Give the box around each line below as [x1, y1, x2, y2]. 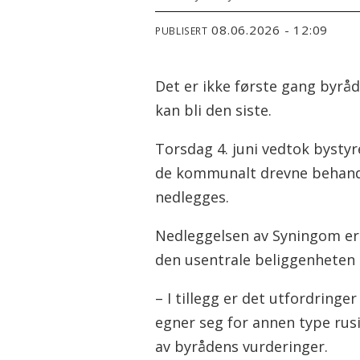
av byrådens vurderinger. [155, 336, 329, 356]
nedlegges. [155, 186, 230, 207]
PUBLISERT [155, 23, 208, 37]
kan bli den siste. [155, 100, 272, 120]
